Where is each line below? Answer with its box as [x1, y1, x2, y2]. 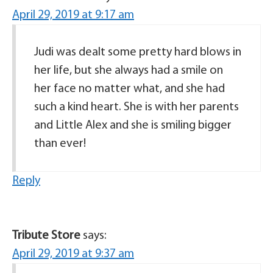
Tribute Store [12, 230, 80, 243]
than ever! [34, 138, 86, 151]
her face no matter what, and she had [34, 83, 225, 96]
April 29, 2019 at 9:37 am [12, 248, 134, 261]
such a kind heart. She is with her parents [34, 101, 239, 114]
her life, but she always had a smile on [34, 65, 223, 77]
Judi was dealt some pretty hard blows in [34, 46, 241, 59]
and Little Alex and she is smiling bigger [34, 119, 232, 132]
